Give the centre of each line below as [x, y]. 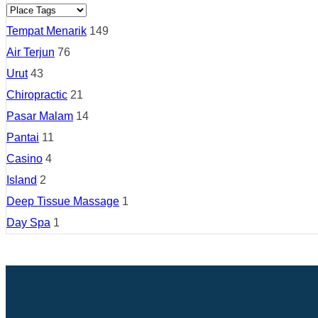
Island [22, 180]
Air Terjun [31, 52]
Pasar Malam [40, 116]
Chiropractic [37, 94]
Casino [24, 158]
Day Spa [28, 222]
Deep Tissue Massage [63, 201]
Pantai [23, 137]
